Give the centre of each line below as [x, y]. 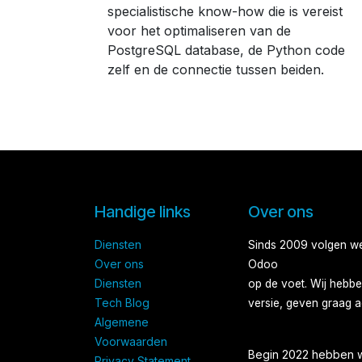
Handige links [143, 212]
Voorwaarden [131, 342]
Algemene [122, 322]
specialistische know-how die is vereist [225, 12]
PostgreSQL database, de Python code [226, 51]
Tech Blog [122, 303]
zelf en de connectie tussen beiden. [216, 70]
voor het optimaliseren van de [199, 31]
